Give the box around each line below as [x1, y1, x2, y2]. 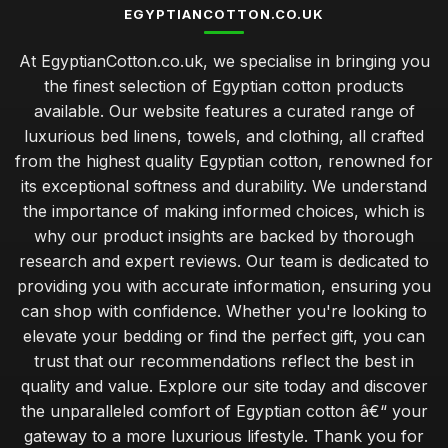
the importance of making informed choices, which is [23, 201, 425, 221]
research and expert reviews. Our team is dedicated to [19, 251, 429, 271]
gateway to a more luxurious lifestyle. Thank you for [24, 426, 424, 446]
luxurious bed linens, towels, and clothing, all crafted [24, 126, 424, 146]
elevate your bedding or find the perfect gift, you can [23, 326, 425, 346]
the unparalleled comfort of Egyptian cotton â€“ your [20, 401, 428, 421]
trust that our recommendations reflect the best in [34, 351, 414, 371]
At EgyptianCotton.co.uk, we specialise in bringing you [18, 51, 430, 71]
